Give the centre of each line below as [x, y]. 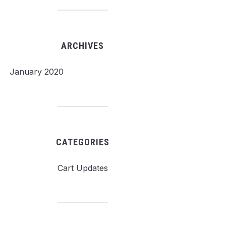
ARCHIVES [82, 46]
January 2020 [36, 72]
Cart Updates [82, 168]
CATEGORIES [82, 142]
